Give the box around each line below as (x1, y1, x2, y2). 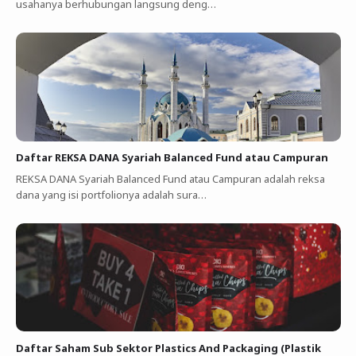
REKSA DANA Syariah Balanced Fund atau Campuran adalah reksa (15, 171, 325, 186)
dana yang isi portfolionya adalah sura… (15, 187, 207, 202)
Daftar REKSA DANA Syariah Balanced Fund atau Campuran (15, 150, 328, 165)
